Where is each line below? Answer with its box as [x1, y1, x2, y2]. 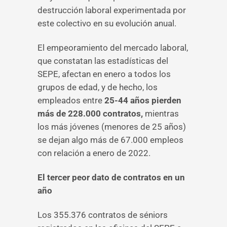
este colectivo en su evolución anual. [37, 18, 176, 28]
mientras [143, 108, 179, 119]
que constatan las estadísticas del [37, 56, 168, 66]
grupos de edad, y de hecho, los [37, 82, 158, 92]
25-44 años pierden [104, 95, 181, 105]
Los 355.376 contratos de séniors [37, 210, 168, 220]
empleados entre [37, 95, 104, 105]
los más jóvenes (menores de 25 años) [37, 122, 186, 132]
